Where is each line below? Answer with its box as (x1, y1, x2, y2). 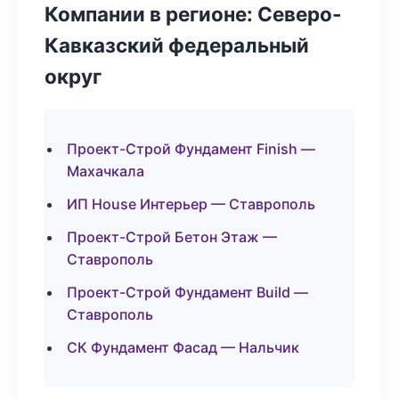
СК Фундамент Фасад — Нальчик (67, 338, 299, 356)
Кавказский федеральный (45, 33, 309, 57)
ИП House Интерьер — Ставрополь (67, 195, 315, 213)
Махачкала (67, 162, 144, 180)
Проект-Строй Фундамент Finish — (67, 140, 315, 158)
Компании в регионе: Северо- (45, 2, 342, 26)
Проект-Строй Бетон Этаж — (67, 228, 277, 246)
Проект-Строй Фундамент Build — (67, 283, 308, 301)
